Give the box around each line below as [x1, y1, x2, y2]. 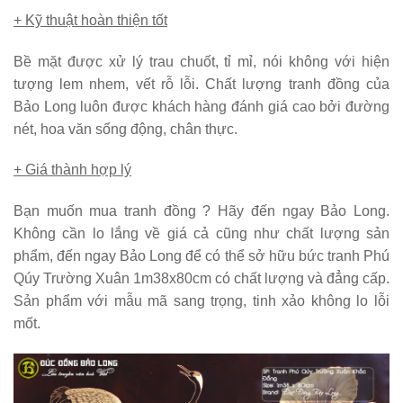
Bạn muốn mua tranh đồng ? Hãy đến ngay [13, 203, 321, 219]
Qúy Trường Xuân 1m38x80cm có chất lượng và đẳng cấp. [13, 271, 390, 287]
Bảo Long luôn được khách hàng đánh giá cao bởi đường [13, 98, 390, 114]
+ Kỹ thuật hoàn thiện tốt [13, 12, 167, 28]
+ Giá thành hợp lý [13, 162, 131, 178]
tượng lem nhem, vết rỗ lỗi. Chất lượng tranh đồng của [13, 76, 390, 92]
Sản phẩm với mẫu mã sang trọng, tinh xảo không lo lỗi [13, 293, 390, 309]
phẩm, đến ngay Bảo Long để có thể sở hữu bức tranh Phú [13, 248, 390, 264]
